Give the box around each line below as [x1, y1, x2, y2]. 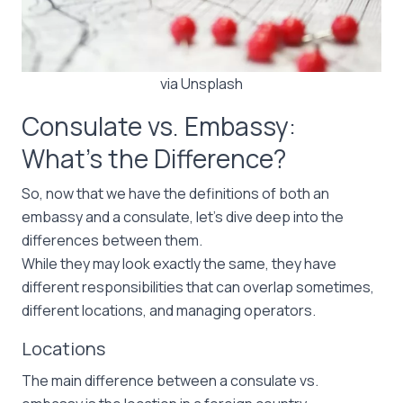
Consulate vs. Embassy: [22, 109, 296, 143]
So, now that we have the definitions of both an [22, 184, 329, 203]
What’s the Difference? [22, 141, 286, 175]
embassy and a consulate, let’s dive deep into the [22, 207, 344, 227]
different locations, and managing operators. [22, 300, 318, 320]
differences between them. [22, 230, 205, 250]
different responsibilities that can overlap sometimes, [22, 277, 374, 297]
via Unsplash [160, 74, 243, 94]
